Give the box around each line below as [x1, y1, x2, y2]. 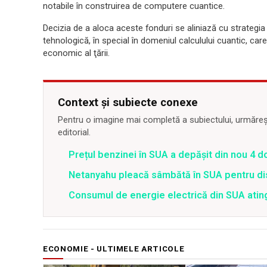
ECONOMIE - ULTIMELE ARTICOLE [43, 244, 185, 253]
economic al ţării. [43, 48, 110, 58]
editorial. [58, 127, 91, 138]
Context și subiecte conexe [58, 96, 198, 108]
